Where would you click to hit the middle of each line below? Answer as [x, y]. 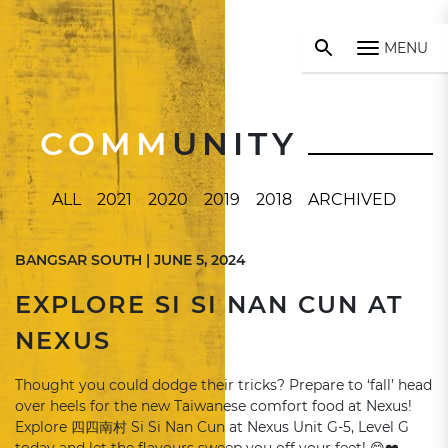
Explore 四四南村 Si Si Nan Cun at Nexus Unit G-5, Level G [212, 427]
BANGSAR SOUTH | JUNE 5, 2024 [130, 260]
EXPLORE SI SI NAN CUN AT [209, 304]
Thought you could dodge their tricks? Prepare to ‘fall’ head [223, 385]
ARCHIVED [352, 199]
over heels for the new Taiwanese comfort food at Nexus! [213, 406]
